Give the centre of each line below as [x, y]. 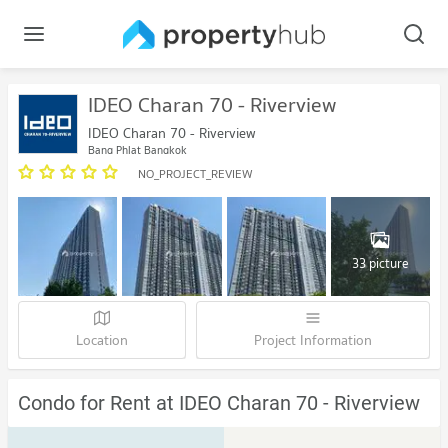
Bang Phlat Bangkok [137, 150]
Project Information [313, 340]
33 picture [380, 263]
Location [102, 340]
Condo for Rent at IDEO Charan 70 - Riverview [219, 403]
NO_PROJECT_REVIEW [195, 173]
